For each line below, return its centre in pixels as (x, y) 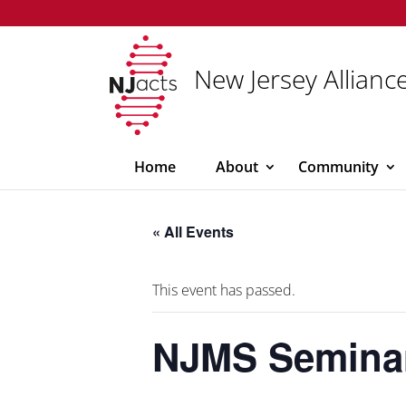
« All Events (193, 232)
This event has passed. (224, 290)
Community (338, 167)
